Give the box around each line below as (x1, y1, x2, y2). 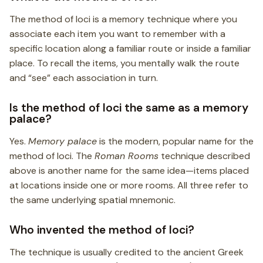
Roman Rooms (95, 150, 159, 163)
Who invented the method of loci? (9, 222, 194, 237)
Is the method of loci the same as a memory (9, 100, 248, 116)
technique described (159, 150, 250, 163)
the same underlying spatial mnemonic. (9, 194, 176, 207)
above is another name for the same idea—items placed (9, 164, 249, 177)
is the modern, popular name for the (97, 135, 254, 148)
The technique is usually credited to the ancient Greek (9, 245, 244, 258)
